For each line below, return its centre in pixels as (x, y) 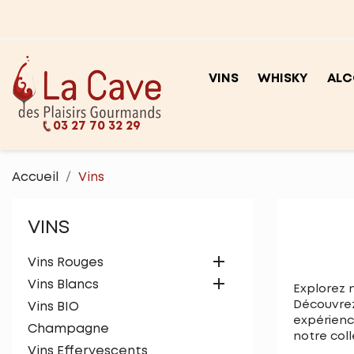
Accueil (35, 177)
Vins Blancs (63, 285)
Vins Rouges (66, 263)
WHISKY (283, 79)
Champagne (68, 329)
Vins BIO (53, 307)
